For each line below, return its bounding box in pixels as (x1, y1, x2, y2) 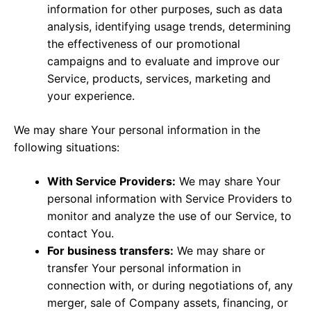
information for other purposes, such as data (47, 1, 283, 16)
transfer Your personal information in (47, 260, 241, 275)
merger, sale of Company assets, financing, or (47, 295, 288, 310)
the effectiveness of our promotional (47, 36, 240, 51)
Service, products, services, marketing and (47, 71, 271, 85)
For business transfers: (47, 243, 174, 258)
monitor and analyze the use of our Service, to (47, 208, 292, 223)
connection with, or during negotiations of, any (47, 278, 293, 292)
